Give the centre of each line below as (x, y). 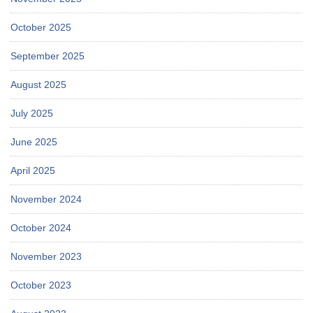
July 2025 (32, 113)
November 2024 (46, 199)
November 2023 (46, 256)
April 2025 (33, 170)
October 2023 (41, 285)
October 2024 (41, 227)
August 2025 (38, 84)
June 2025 (34, 141)
